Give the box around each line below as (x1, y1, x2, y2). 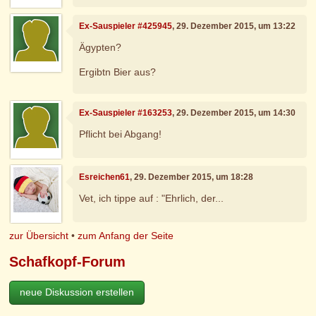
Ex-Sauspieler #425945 (79, 21, 173, 32)
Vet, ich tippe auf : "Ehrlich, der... (79, 192, 224, 204)
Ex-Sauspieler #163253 (79, 108, 173, 119)
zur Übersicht (9, 230, 69, 242)
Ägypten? (79, 41, 122, 53)
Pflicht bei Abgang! (79, 128, 162, 140)
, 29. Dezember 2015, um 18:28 (130, 172, 254, 183)
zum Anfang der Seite (78, 230, 174, 242)
